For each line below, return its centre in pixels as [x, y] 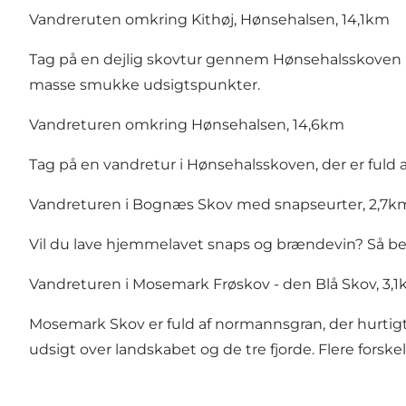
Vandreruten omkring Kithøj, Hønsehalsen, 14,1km [209, 20]
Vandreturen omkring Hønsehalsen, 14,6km [187, 125]
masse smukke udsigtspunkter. [148, 85]
